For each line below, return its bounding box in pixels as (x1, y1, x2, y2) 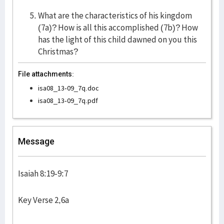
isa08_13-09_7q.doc (38, 83, 99, 92)
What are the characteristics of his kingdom (38, 10, 192, 21)
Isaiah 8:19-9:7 (18, 168, 68, 179)
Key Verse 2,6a (18, 194, 69, 205)
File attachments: (18, 70, 74, 78)
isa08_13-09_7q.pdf (38, 96, 98, 105)
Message (18, 136, 54, 146)
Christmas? (38, 46, 78, 57)
